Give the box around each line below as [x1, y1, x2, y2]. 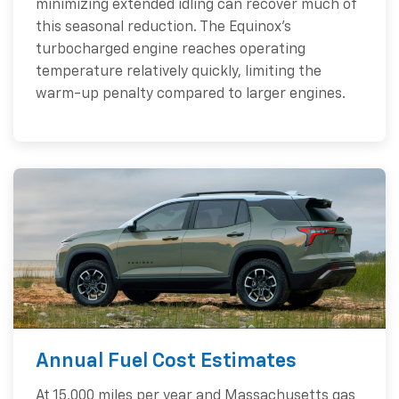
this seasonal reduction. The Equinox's [36, 20, 291, 35]
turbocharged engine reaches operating [36, 42, 305, 57]
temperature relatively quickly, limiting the [36, 64, 322, 79]
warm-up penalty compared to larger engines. [36, 86, 346, 102]
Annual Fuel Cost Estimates [36, 351, 297, 371]
